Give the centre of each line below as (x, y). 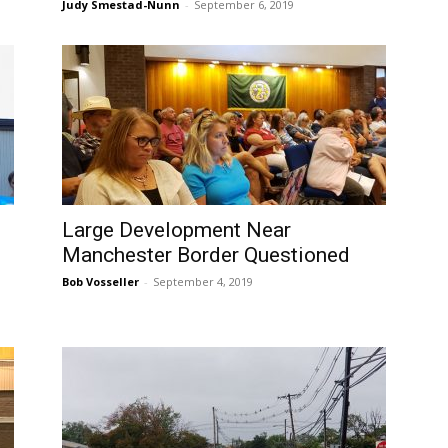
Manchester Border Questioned (206, 255)
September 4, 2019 (203, 281)
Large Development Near (176, 230)
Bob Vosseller (100, 281)
